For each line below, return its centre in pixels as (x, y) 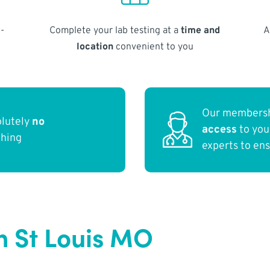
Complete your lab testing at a (115, 30)
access (220, 130)
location (95, 47)
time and (201, 30)
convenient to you (153, 47)
